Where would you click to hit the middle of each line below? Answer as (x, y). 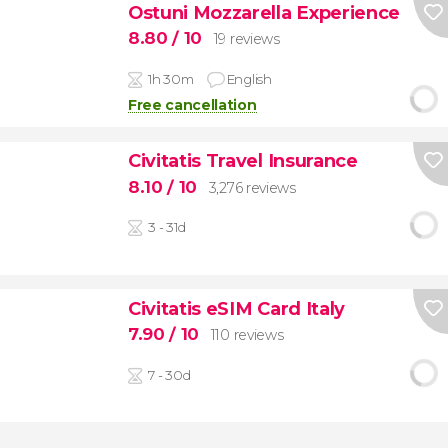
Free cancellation (192, 104)
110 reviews (247, 335)
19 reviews (246, 39)
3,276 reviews (252, 187)
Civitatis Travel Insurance (242, 161)
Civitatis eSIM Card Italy (236, 308)
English (249, 78)
